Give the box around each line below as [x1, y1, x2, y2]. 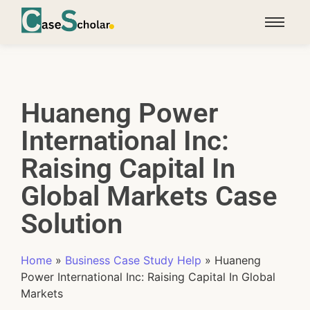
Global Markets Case [21, 179, 277, 212]
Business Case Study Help [65, 253, 201, 267]
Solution [21, 207, 122, 240]
